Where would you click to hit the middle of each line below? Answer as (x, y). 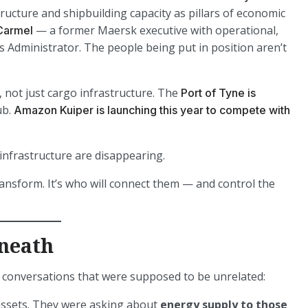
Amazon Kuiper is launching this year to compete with (152, 110)
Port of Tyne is (218, 93)
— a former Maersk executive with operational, (156, 30)
